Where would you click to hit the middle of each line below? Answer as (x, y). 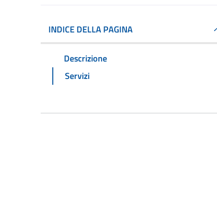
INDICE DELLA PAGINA (91, 29)
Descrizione (85, 58)
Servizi (77, 76)
